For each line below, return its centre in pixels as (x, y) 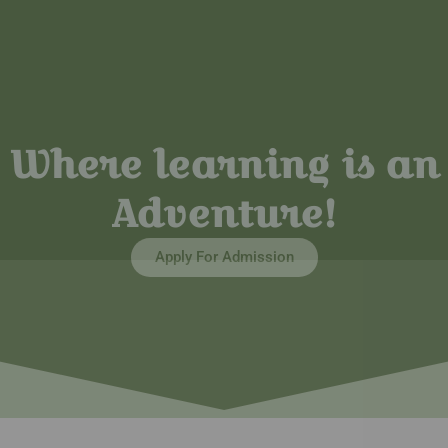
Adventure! (224, 213)
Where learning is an (224, 164)
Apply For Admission (224, 257)
